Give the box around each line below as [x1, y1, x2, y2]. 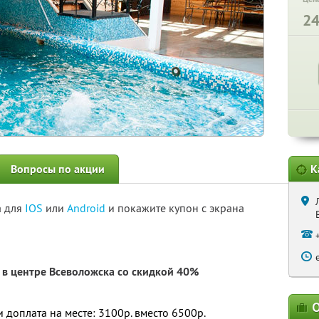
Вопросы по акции [11, 162, 105, 177]
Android [67, 201, 108, 215]
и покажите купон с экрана [108, 201, 244, 215]
